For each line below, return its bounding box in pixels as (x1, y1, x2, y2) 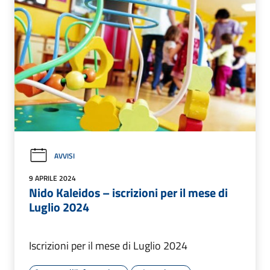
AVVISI (54, 149, 75, 162)
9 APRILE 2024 (29, 172, 76, 184)
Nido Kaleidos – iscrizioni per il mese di (29, 183, 228, 202)
